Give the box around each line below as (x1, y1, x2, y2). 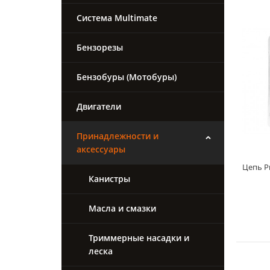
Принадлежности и (77, 130, 159, 142)
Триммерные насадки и (89, 232, 189, 244)
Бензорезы (77, 42, 123, 54)
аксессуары (77, 143, 125, 155)
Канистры (89, 173, 130, 185)
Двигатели (77, 101, 121, 113)
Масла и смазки (89, 202, 156, 215)
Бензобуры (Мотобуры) (77, 71, 177, 83)
